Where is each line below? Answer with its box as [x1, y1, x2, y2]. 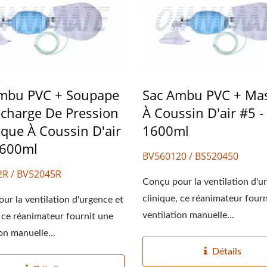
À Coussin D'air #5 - [142, 103, 263, 122]
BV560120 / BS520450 [142, 149, 238, 163]
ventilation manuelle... [142, 210, 234, 220]
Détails [212, 246, 242, 256]
